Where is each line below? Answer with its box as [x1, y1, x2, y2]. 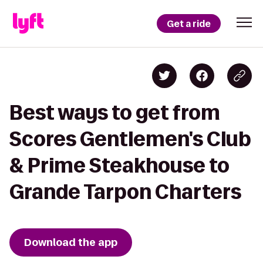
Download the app [24, 235, 117, 249]
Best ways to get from [9, 102, 220, 123]
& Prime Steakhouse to [9, 154, 230, 176]
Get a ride [167, 17, 211, 30]
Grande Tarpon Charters [9, 181, 241, 203]
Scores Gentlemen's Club [9, 128, 251, 150]
